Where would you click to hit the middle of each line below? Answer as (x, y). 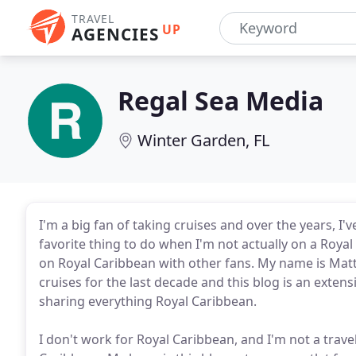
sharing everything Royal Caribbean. (148, 301)
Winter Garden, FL (203, 140)
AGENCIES (115, 34)
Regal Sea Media (221, 101)
